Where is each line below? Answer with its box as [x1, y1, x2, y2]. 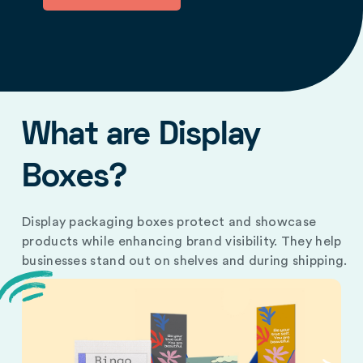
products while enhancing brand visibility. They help [22, 235, 342, 249]
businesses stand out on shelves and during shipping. [22, 254, 348, 268]
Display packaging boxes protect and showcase [22, 216, 317, 229]
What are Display [22, 122, 261, 152]
